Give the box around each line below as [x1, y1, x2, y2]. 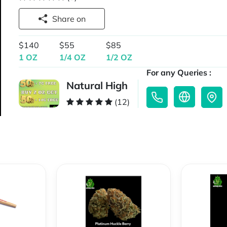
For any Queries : [146, 67, 212, 78]
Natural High [66, 79, 128, 92]
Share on [77, 14, 86, 24]
